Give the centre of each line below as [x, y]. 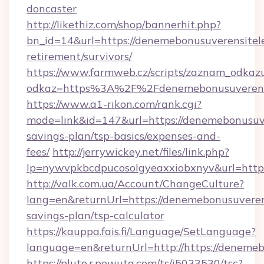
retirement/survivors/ [79, 56]
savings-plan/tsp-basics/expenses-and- [123, 136]
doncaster [52, 9]
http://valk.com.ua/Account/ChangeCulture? [135, 184]
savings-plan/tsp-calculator [95, 215]
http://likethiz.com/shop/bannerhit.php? [124, 24]
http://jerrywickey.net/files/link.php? [141, 152]
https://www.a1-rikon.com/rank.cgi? [114, 104]
